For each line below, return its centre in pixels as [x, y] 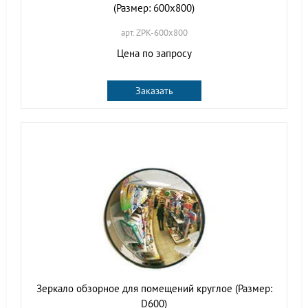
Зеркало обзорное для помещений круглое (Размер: [154, 288]
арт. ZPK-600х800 [154, 33]
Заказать [154, 91]
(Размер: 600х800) [154, 8]
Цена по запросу [154, 53]
